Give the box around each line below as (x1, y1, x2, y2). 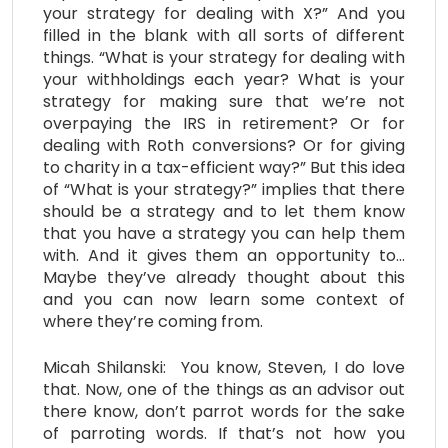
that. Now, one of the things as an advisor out (43, 377, 405, 401)
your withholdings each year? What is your (43, 67, 405, 91)
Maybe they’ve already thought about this (43, 265, 405, 289)
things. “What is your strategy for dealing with (43, 45, 405, 69)
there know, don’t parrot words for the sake (43, 399, 405, 423)
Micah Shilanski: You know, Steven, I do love (43, 355, 405, 379)
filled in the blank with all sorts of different (43, 23, 405, 47)
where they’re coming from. (43, 309, 263, 333)
